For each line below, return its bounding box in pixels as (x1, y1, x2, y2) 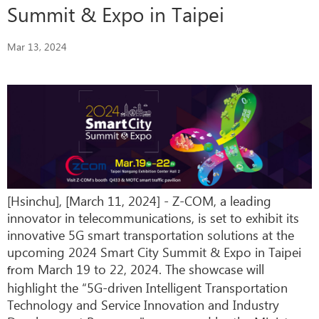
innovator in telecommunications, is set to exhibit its (7, 208, 299, 226)
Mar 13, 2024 (7, 40, 67, 53)
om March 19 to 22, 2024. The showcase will (15, 259, 264, 278)
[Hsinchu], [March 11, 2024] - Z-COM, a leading (7, 191, 271, 209)
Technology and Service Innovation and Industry (7, 295, 279, 313)
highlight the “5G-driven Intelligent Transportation (7, 278, 288, 296)
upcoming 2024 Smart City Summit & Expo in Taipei (7, 242, 301, 261)
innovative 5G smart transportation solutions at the (7, 225, 294, 244)
